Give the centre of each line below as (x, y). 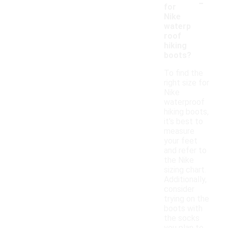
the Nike (179, 160)
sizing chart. (185, 170)
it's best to (183, 122)
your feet (181, 141)
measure (179, 131)
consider (179, 189)
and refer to (185, 151)
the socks (182, 218)
